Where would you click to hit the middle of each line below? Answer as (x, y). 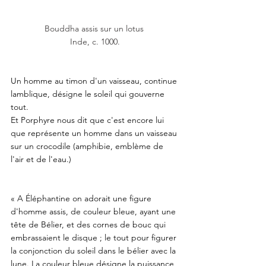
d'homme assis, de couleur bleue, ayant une (94, 211)
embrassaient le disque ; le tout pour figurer (95, 237)
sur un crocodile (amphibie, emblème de (88, 146)
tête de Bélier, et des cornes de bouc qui (89, 224)
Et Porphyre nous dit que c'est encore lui (88, 120)
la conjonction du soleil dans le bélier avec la (94, 250)
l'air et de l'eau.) (42, 159)
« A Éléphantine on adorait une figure (82, 198)
